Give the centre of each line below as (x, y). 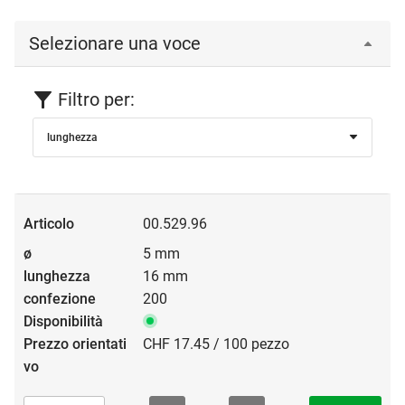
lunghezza (72, 137)
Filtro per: (96, 99)
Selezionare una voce (115, 43)
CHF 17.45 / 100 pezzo (216, 344)
